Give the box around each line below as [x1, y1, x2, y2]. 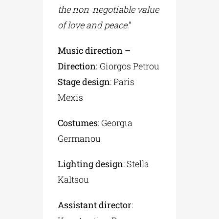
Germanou [58, 132, 101, 144]
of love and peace [58, 19, 128, 31]
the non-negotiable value [58, 3, 159, 15]
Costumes [58, 116, 98, 129]
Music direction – [58, 44, 131, 56]
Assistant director [58, 198, 132, 211]
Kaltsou [58, 173, 89, 185]
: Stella [123, 157, 150, 170]
